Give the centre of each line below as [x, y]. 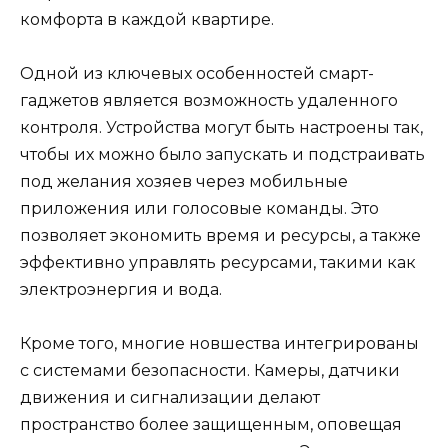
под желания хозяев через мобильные [184, 181]
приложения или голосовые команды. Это [199, 208]
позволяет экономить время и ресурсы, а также [220, 235]
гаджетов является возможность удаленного [209, 100]
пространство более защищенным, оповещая [211, 424]
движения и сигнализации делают [170, 397]
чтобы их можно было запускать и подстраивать [222, 154]
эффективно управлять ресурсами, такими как [218, 262]
